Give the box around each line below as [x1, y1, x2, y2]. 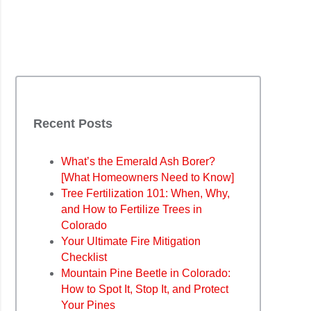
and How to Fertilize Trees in [61, 203, 202, 216]
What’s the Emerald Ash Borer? [61, 155, 215, 168]
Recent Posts [33, 117, 112, 131]
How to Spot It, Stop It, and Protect [61, 283, 228, 296]
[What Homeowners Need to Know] [61, 171, 234, 184]
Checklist [61, 251, 107, 264]
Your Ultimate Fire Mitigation [61, 235, 201, 248]
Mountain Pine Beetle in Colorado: [61, 267, 230, 280]
